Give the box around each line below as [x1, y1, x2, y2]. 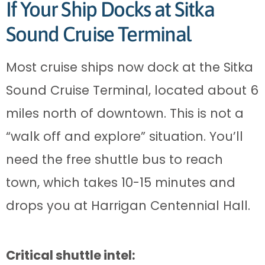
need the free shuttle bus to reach [6, 151, 223, 169]
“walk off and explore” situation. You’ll [6, 128, 243, 146]
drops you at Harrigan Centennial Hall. [6, 197, 250, 215]
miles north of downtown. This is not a [6, 105, 244, 122]
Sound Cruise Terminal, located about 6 [6, 82, 258, 99]
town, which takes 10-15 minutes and [6, 174, 235, 192]
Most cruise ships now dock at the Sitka [6, 59, 253, 76]
